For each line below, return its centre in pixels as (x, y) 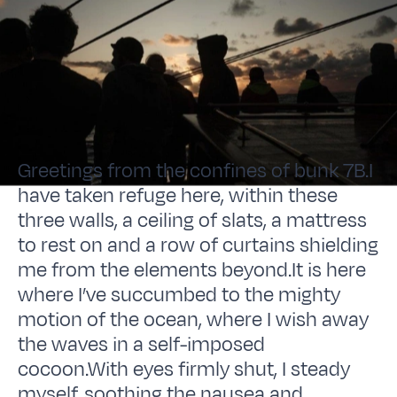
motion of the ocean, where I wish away (194, 319)
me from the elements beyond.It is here (192, 270)
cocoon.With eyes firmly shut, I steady (184, 369)
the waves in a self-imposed (142, 344)
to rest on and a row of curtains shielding (198, 245)
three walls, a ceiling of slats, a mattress (193, 220)
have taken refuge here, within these (178, 195)
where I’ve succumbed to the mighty (179, 295)
